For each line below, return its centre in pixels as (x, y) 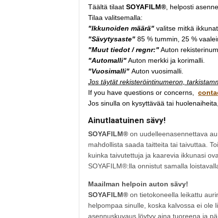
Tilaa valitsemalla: (115, 18)
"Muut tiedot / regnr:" (124, 50)
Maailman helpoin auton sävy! (138, 184)
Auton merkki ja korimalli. (166, 60)
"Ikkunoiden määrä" (121, 28)
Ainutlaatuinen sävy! (127, 120)
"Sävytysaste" (112, 39)
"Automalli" (107, 60)
